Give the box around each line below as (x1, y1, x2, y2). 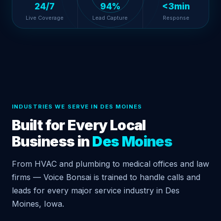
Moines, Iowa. (12, 199, 64, 209)
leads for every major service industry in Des (12, 185, 180, 196)
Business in (12, 133, 93, 150)
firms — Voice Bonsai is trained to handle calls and (12, 172, 200, 183)
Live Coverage (26, 14, 64, 22)
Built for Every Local (12, 116, 146, 134)
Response (162, 14, 189, 22)
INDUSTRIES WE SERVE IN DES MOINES (12, 103, 142, 110)
